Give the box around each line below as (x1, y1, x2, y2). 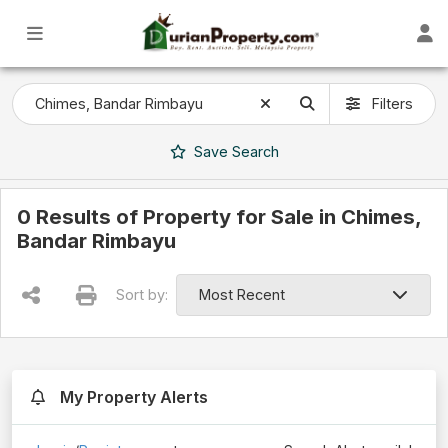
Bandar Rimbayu (17, 228, 176, 254)
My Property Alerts (56, 386, 208, 407)
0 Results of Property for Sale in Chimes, (17, 204, 421, 230)
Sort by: (116, 286, 169, 304)
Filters (368, 95, 414, 113)
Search (227, 143, 279, 161)
